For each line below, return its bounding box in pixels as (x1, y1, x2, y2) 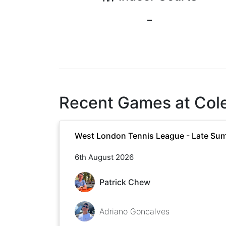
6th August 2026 (75, 152, 134, 162)
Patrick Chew (99, 177, 150, 187)
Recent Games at (59, 92, 194, 112)
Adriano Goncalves (99, 206, 169, 216)
